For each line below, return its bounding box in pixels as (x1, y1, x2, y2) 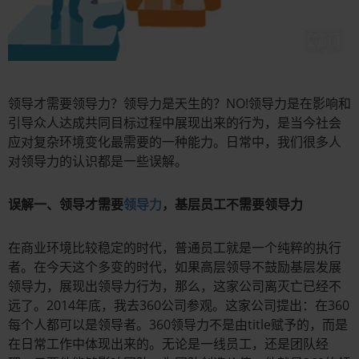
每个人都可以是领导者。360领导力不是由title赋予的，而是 (8, 316, 348, 334)
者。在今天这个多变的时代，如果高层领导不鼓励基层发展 (8, 258, 341, 276)
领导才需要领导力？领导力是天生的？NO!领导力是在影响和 (8, 95, 351, 113)
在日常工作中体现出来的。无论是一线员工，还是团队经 (8, 335, 329, 353)
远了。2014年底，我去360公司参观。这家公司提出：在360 (8, 296, 349, 315)
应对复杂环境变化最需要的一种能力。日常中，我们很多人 (8, 133, 341, 151)
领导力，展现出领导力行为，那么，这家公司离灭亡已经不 (8, 277, 341, 296)
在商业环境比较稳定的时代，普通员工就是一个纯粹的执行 (8, 239, 341, 257)
